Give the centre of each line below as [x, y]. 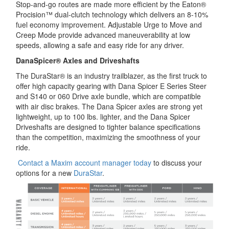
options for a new [45, 173]
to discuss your [177, 162]
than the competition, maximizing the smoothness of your [108, 137]
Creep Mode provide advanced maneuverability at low [103, 35]
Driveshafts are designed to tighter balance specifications [108, 127]
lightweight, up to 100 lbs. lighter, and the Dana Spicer [103, 116]
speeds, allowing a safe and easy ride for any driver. [100, 45]
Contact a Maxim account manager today [85, 162]
